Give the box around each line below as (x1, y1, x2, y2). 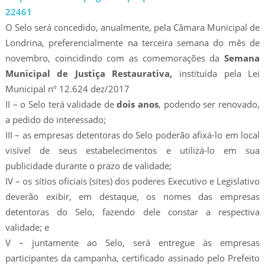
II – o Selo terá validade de (5, 98, 117, 110)
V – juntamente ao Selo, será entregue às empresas (5, 236, 260, 248)
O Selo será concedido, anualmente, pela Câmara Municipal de (5, 21, 260, 33)
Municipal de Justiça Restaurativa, (5, 67, 173, 79)
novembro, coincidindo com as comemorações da (5, 51, 225, 64)
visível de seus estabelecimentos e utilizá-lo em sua (5, 144, 260, 156)
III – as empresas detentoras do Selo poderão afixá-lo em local (5, 128, 260, 141)
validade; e (5, 221, 49, 233)
